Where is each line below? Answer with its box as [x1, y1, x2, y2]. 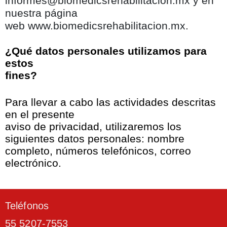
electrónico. [5, 157, 61, 169]
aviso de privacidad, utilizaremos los [5, 120, 181, 133]
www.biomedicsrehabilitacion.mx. [28, 20, 188, 32]
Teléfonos [5, 200, 49, 212]
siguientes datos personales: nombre [5, 132, 184, 145]
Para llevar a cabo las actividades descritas [5, 96, 216, 108]
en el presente [5, 108, 74, 121]
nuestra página [5, 7, 78, 20]
